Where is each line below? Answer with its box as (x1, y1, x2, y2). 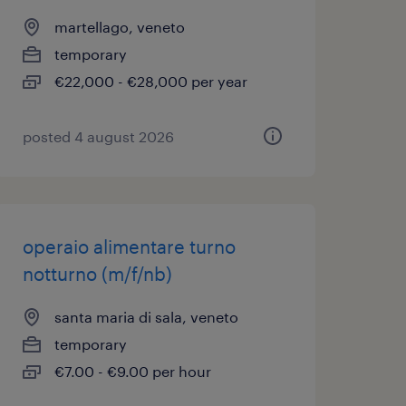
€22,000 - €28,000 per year (53, 72, 247, 90)
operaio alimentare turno (22, 236, 236, 257)
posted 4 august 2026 (22, 128, 174, 145)
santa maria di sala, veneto (53, 308, 238, 325)
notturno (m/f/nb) (22, 263, 172, 285)
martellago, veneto (53, 18, 185, 35)
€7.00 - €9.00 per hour (53, 362, 211, 380)
